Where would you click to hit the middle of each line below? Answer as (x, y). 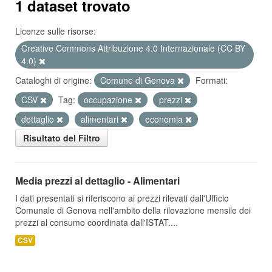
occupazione (109, 100)
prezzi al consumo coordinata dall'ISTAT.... (97, 222)
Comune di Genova (139, 80)
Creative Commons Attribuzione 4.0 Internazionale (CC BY (133, 48)
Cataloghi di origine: (53, 80)
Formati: (212, 80)
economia (165, 119)
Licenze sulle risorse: (56, 31)
